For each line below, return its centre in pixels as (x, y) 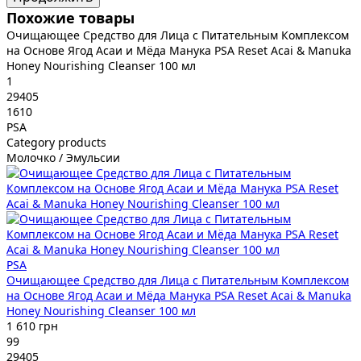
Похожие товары (71, 17)
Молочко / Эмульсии (63, 157)
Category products (56, 142)
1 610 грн (32, 326)
